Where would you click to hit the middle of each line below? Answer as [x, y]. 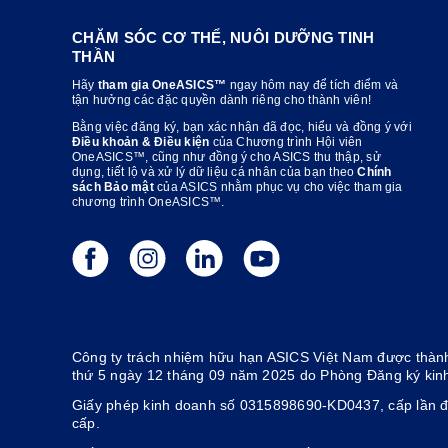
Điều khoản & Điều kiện [141, 142]
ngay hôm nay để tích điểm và [312, 85]
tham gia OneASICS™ [162, 85]
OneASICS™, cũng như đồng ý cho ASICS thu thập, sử [226, 157]
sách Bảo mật [113, 187]
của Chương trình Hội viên [286, 142]
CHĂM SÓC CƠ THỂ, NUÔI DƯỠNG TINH [223, 38]
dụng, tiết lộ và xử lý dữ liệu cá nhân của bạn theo [215, 172]
